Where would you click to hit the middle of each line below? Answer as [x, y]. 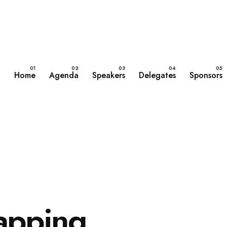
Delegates [158, 75]
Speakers [109, 75]
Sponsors [206, 75]
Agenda [64, 75]
